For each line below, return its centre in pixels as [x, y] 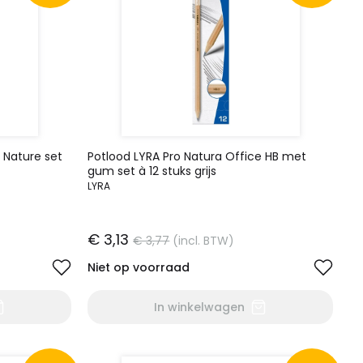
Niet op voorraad [139, 267]
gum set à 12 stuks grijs [152, 171]
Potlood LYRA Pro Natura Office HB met [197, 156]
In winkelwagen [200, 307]
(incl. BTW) [204, 241]
